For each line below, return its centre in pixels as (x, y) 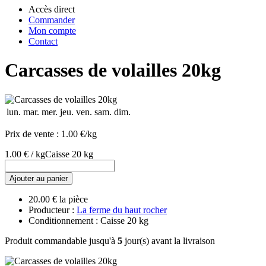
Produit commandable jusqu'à (61, 240)
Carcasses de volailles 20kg (113, 70)
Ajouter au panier (39, 178)
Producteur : (53, 210)
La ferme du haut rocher (122, 210)
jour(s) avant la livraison (169, 240)
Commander (52, 20)
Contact (43, 41)
